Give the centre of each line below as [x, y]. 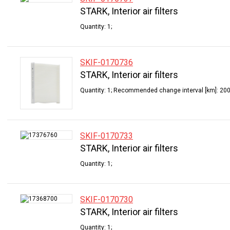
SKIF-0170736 [107, 62]
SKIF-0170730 [107, 199]
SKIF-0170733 [107, 136]
